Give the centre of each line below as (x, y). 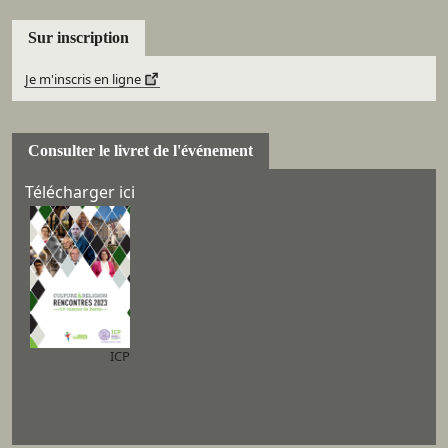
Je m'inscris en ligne (82, 79)
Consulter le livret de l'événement (140, 151)
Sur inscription (78, 37)
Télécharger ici (79, 192)
